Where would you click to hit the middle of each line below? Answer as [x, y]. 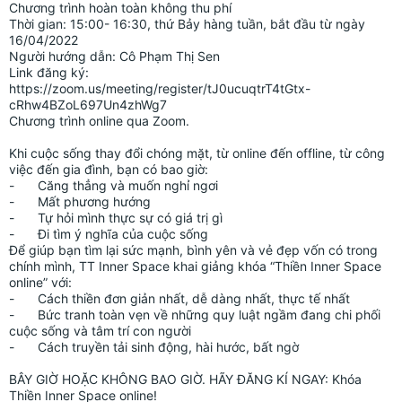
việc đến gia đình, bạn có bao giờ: [109, 169]
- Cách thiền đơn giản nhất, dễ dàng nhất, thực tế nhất [194, 298]
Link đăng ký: [49, 72]
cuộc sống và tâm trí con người [100, 330]
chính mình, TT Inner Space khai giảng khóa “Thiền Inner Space [195, 266]
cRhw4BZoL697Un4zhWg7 [88, 104]
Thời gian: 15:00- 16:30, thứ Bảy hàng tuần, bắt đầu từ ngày [187, 23]
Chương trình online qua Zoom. [99, 120]
